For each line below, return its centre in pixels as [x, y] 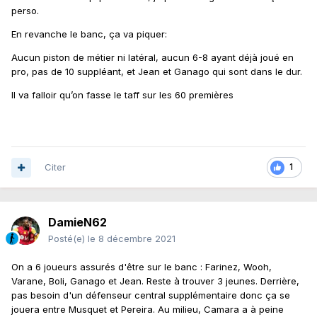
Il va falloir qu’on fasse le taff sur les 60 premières [124, 95]
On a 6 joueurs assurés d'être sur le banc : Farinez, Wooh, [142, 267]
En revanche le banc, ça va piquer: [89, 34]
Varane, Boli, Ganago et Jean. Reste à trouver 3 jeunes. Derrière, [155, 281]
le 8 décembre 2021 [132, 239]
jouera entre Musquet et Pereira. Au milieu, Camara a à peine [148, 310]
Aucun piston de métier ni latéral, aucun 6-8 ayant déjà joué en [152, 58]
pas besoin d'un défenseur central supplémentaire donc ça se [151, 295]
